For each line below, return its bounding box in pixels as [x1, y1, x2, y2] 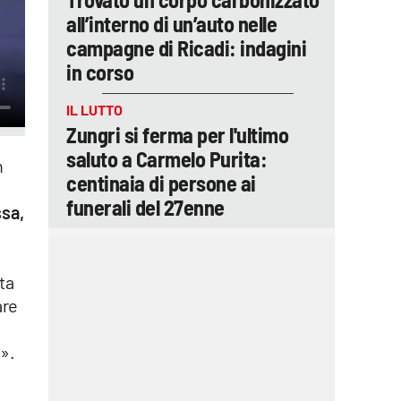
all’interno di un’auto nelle [66, 11, 277, 37]
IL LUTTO [66, 101, 123, 118]
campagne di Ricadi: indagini [66, 35, 306, 61]
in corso [66, 59, 133, 85]
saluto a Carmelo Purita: [66, 146, 267, 172]
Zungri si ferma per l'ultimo [66, 122, 288, 148]
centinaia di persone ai [66, 170, 256, 196]
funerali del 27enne [66, 194, 225, 220]
